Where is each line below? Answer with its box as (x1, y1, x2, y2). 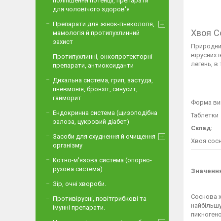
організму (53, 142, 82, 149)
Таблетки (191, 111, 219, 119)
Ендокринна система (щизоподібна (53, 109, 157, 116)
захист (53, 38, 73, 45)
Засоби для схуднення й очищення (53, 133, 155, 140)
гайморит (53, 94, 81, 102)
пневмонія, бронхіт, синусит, (53, 85, 138, 93)
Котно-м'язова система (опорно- (53, 156, 152, 164)
